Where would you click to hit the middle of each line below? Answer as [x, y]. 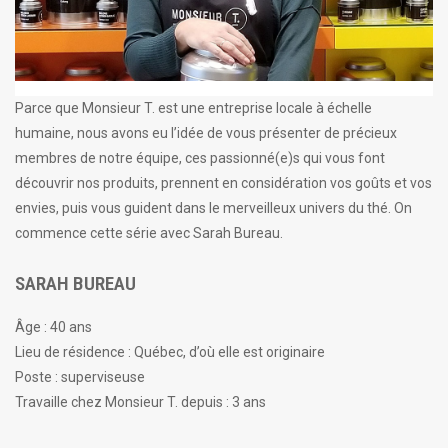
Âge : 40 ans [53, 326]
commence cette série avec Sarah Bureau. [149, 232]
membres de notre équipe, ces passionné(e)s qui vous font [200, 157]
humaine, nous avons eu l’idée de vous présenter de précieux [206, 132]
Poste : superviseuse [80, 376]
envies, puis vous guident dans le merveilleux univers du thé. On [213, 207]
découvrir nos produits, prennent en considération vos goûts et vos [223, 182]
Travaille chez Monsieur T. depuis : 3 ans [140, 401]
